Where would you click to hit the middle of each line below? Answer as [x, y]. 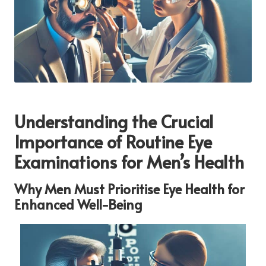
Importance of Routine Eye [113, 141]
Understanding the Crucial [114, 121]
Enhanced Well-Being [78, 204]
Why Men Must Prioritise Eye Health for [129, 188]
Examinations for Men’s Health [129, 161]
